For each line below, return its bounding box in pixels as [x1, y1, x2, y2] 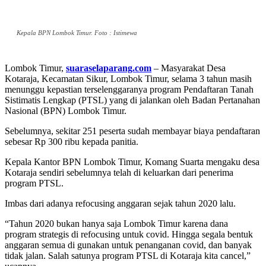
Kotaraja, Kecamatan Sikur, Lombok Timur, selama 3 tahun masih [5, 74, 252, 84]
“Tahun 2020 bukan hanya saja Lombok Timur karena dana [5, 218, 228, 229]
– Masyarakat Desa [151, 63, 226, 74]
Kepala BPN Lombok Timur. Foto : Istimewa [17, 29, 137, 37]
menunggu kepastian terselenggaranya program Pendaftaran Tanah [5, 84, 254, 95]
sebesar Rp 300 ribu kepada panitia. [5, 137, 138, 147]
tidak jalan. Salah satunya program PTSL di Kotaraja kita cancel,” [5, 251, 251, 261]
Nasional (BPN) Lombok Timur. [5, 106, 126, 116]
